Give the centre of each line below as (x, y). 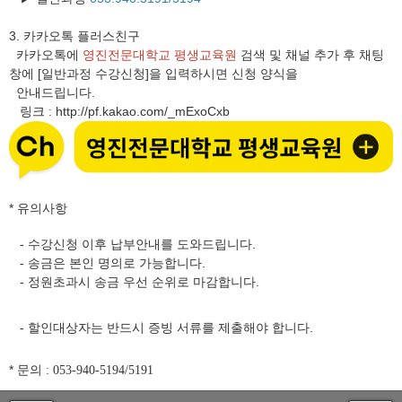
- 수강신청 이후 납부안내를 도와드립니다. (132, 244)
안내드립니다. (52, 92)
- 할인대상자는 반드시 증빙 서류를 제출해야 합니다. (161, 327)
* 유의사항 (38, 208)
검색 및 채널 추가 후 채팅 (312, 55)
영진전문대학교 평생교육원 (162, 55)
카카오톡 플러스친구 (82, 36)
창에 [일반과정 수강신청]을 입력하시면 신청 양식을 (153, 74)
